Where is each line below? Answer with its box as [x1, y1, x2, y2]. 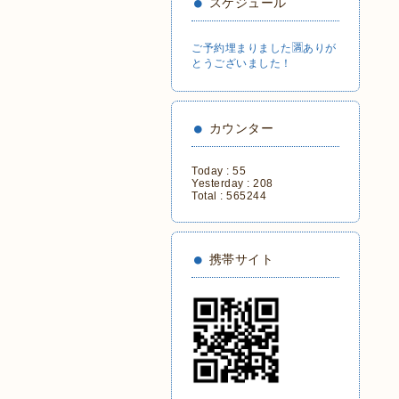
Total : [191, 190, 226, 202]
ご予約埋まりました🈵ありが [191, 42, 337, 54]
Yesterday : [191, 177, 253, 190]
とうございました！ [191, 57, 292, 69]
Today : [191, 165, 232, 177]
